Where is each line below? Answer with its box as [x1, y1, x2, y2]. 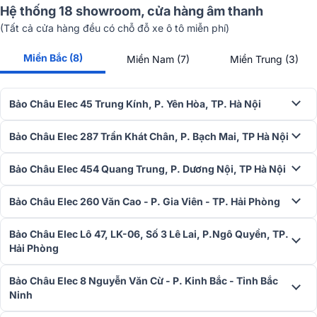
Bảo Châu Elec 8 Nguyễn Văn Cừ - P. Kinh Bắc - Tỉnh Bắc [9, 275, 278, 287]
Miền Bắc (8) [23, 52, 83, 64]
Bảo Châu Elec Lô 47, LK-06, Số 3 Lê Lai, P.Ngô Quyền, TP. [9, 228, 289, 241]
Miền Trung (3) [229, 53, 299, 66]
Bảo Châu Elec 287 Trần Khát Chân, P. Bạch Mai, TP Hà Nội [9, 130, 289, 143]
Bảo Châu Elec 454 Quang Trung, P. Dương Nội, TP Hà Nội [9, 163, 286, 175]
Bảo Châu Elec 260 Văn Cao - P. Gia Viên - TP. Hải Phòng [9, 195, 280, 208]
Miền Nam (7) [127, 53, 190, 66]
